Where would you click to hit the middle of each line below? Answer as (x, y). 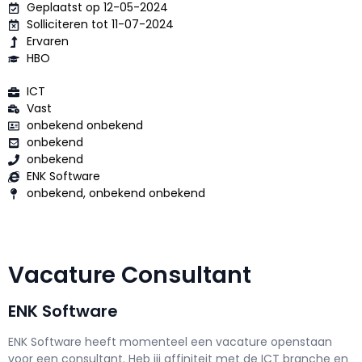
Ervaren (47, 42)
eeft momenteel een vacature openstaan (212, 342)
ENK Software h (50, 342)
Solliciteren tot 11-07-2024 (100, 25)
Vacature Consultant (135, 276)
